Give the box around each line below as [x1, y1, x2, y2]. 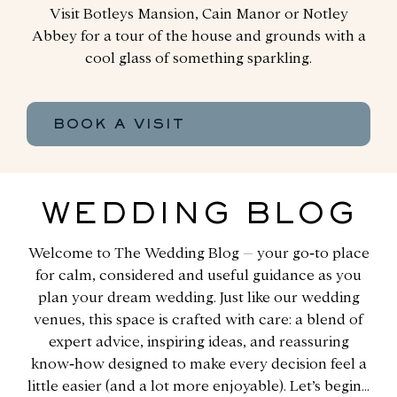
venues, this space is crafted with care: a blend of [34, 311, 363, 327]
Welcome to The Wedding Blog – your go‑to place [27, 245, 370, 261]
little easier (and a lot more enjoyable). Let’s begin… [27, 378, 370, 393]
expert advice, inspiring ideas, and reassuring [48, 333, 349, 349]
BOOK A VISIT [53, 118, 185, 132]
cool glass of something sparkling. [85, 50, 312, 66]
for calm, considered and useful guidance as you [35, 267, 362, 283]
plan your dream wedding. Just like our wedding [37, 289, 360, 305]
